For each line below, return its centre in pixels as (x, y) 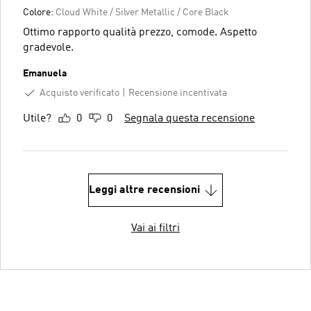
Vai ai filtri (155, 229)
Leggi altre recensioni (144, 191)
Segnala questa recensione (190, 119)
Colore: (39, 12)
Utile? (37, 119)
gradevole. (48, 48)
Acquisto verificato (79, 93)
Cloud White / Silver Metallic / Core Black (142, 12)
